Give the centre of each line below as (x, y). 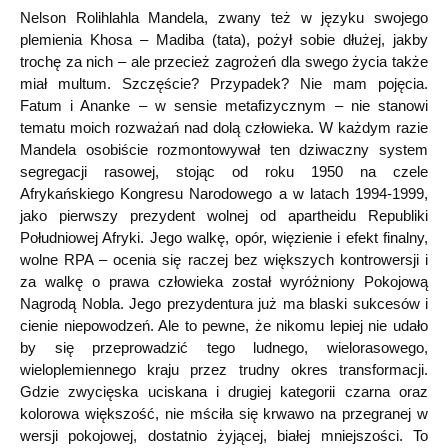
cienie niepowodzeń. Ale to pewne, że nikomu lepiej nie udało (224, 325)
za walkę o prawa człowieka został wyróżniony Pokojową (224, 281)
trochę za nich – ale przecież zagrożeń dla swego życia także (224, 61)
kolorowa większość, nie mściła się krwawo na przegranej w (224, 413)
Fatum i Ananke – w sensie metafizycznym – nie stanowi (224, 105)
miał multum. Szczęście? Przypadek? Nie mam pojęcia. (224, 83)
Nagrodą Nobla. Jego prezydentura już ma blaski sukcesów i (224, 303)
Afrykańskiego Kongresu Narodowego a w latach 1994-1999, (224, 193)
